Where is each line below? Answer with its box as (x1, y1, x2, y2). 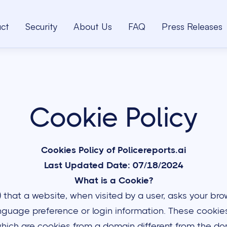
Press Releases (162, 20, 222, 32)
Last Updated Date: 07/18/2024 (44, 160, 183, 170)
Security (25, 20, 57, 32)
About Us (73, 20, 112, 32)
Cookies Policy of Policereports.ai (41, 145, 186, 155)
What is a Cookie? (74, 175, 153, 185)
